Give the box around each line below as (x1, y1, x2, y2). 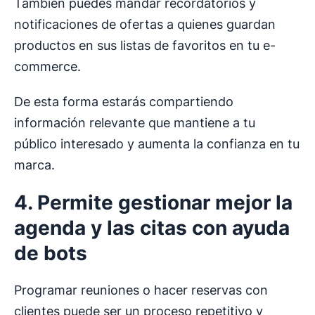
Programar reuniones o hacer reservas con (14, 283, 268, 298)
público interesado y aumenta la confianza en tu (14, 136, 300, 152)
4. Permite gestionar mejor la (14, 191, 292, 215)
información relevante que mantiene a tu (14, 115, 255, 131)
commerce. (14, 59, 81, 75)
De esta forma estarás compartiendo (14, 94, 233, 110)
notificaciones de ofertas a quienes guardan (14, 17, 276, 32)
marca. (14, 157, 55, 173)
